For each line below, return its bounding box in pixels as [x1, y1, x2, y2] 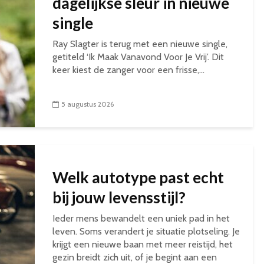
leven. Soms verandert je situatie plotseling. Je [52, 226, 240, 237]
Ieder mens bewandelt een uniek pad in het [52, 213, 230, 224]
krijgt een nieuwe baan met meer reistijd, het [52, 239, 233, 250]
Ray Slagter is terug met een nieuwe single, [52, 38, 227, 49]
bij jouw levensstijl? [52, 188, 189, 207]
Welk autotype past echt [52, 168, 224, 187]
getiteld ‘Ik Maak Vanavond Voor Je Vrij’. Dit [52, 51, 224, 62]
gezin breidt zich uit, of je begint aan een [52, 252, 217, 263]
